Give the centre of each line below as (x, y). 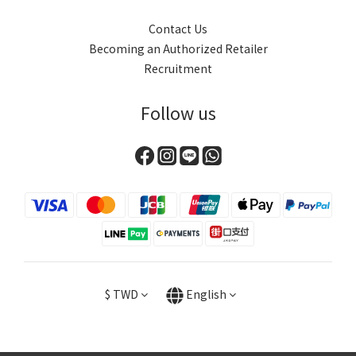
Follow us (178, 113)
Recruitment (178, 69)
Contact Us (178, 29)
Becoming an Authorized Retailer (178, 49)
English (206, 294)
